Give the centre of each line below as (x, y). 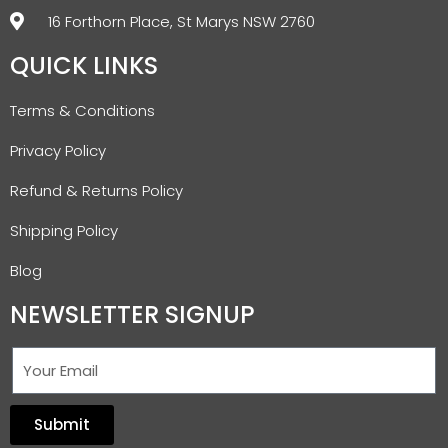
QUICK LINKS (84, 65)
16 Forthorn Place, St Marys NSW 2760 (181, 21)
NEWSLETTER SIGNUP (132, 314)
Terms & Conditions (82, 110)
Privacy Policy (58, 150)
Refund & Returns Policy (96, 190)
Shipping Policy (64, 230)
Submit (62, 425)
